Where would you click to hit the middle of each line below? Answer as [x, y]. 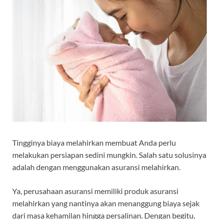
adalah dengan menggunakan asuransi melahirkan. [96, 167]
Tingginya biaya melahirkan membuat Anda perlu [94, 142]
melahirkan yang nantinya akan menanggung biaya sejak [106, 203]
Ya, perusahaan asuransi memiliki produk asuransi [95, 191]
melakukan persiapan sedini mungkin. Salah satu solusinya [109, 154]
